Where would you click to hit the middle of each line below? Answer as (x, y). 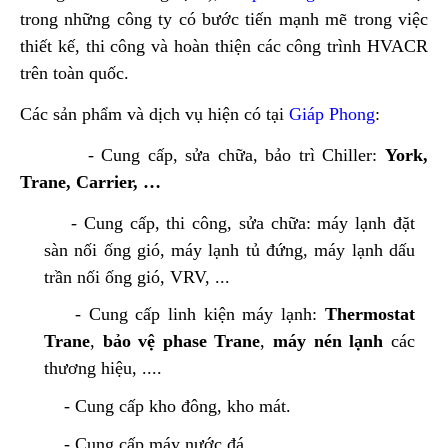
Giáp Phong (332, 113)
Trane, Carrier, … (90, 181)
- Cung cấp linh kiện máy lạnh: (184, 314)
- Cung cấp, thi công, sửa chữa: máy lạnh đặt (229, 222)
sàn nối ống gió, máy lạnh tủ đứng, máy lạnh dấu (229, 249)
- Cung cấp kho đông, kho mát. (167, 406)
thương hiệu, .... (103, 368)
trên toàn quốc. (74, 72)
